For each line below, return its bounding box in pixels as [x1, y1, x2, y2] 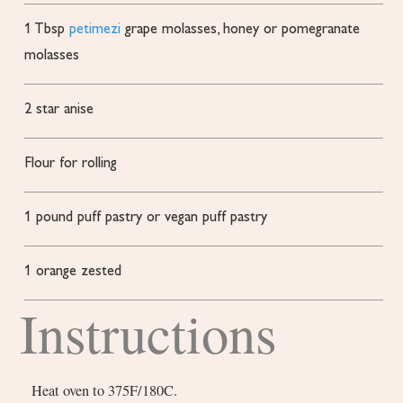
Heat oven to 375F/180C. [31, 381, 178, 401]
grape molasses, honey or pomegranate [125, 22, 361, 38]
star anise [36, 103, 94, 118]
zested [81, 264, 122, 280]
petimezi [69, 22, 121, 38]
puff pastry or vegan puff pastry [77, 210, 268, 226]
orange [36, 264, 77, 280]
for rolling [59, 157, 118, 172]
